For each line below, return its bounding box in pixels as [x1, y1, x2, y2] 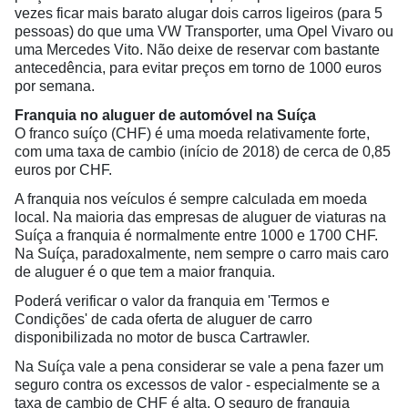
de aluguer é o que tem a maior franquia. [15, 264, 275, 280]
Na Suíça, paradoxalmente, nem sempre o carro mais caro [15, 246, 389, 262]
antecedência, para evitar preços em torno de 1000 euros [15, 60, 382, 76]
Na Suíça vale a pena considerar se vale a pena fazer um [15, 359, 383, 375]
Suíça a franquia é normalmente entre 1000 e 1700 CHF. [15, 228, 378, 244]
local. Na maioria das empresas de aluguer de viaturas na [15, 209, 386, 226]
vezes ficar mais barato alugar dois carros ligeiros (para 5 [15, 5, 382, 22]
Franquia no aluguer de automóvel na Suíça [15, 107, 316, 124]
